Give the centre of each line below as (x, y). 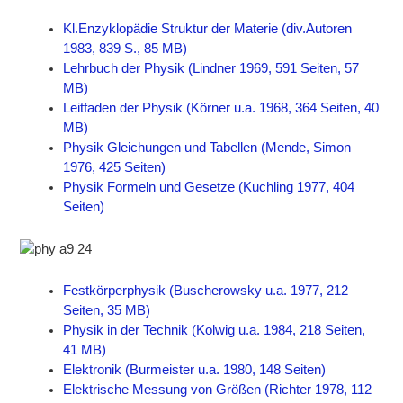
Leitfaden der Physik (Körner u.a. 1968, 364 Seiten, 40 (221, 108)
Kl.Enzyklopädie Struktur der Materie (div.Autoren (208, 29)
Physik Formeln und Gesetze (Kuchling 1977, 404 (209, 188)
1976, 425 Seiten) (115, 168)
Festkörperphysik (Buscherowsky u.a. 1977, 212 (206, 291)
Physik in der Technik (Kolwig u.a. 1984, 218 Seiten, (215, 331)
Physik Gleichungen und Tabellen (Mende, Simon (207, 148)
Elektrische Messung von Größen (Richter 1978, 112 (218, 390)
